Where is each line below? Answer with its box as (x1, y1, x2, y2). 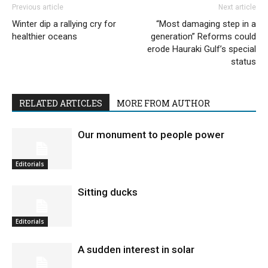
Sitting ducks (78, 186, 138, 198)
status (231, 56, 256, 67)
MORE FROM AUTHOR (117, 98, 210, 109)
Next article (218, 3, 256, 11)
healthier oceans (12, 31, 77, 42)
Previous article (12, 3, 63, 11)
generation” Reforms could (151, 31, 256, 42)
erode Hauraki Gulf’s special (147, 44, 256, 54)
